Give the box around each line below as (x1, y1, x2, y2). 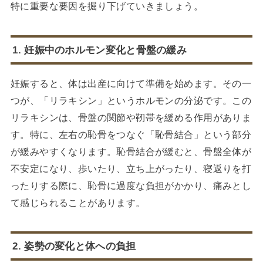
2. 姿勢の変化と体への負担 (12, 240, 136, 252)
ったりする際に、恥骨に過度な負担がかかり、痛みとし (10, 180, 252, 191)
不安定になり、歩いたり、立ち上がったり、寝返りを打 (10, 163, 252, 174)
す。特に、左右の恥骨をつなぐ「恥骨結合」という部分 (10, 129, 252, 140)
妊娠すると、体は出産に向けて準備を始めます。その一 (10, 77, 252, 89)
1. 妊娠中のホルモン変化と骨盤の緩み (12, 43, 187, 56)
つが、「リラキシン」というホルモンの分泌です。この (10, 95, 252, 106)
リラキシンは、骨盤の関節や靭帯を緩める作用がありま (10, 112, 252, 123)
